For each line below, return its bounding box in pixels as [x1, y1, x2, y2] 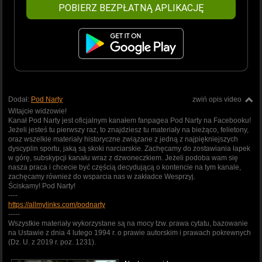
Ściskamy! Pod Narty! [8, 181, 75, 190]
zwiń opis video [192, 95, 242, 104]
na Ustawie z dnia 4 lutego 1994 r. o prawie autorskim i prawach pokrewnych [8, 228, 251, 237]
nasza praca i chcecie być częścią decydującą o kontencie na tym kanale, [8, 163, 241, 171]
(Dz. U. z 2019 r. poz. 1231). [8, 237, 96, 246]
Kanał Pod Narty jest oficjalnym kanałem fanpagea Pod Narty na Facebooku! [8, 116, 251, 125]
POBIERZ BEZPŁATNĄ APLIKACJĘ [58, 2, 204, 13]
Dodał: [8, 95, 31, 104]
